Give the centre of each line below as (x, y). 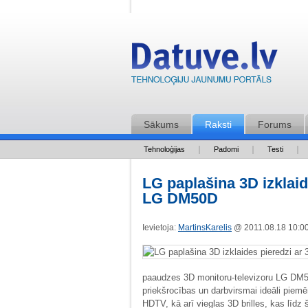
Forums (275, 124)
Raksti (218, 124)
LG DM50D (180, 198)
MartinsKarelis (205, 228)
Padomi (226, 149)
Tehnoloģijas (164, 149)
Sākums (161, 124)
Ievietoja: (160, 228)
